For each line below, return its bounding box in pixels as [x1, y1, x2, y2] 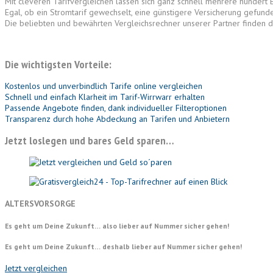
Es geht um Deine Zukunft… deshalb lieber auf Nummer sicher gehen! [5, 241, 242, 251]
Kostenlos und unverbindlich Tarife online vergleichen [5, 80, 202, 91]
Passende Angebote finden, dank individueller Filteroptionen [5, 102, 227, 113]
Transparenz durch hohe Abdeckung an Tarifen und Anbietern [5, 113, 230, 124]
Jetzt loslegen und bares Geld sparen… [5, 133, 174, 147]
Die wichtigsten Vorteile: [5, 57, 112, 71]
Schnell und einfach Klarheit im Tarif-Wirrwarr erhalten [5, 91, 205, 102]
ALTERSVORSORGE [5, 198, 76, 210]
